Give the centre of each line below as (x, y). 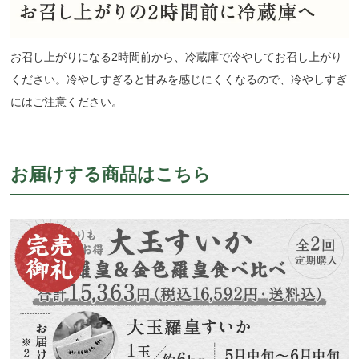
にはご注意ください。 (67, 102)
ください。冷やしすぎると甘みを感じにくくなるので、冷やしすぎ (179, 80)
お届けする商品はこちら (111, 175)
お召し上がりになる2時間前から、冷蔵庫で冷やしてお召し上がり (177, 57)
